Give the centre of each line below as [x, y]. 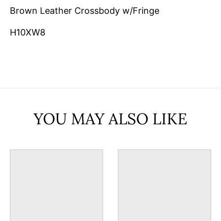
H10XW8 [28, 33]
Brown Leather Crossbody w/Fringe [85, 10]
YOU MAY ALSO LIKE [110, 119]
